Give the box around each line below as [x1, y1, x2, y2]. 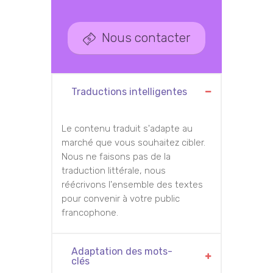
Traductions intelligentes [71, 86, 187, 98]
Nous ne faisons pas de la [62, 151, 171, 163]
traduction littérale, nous [62, 165, 166, 177]
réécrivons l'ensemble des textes [62, 179, 203, 191]
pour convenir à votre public [62, 193, 180, 205]
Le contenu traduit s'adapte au [62, 123, 193, 135]
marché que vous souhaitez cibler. [62, 137, 205, 149]
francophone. [62, 207, 118, 219]
